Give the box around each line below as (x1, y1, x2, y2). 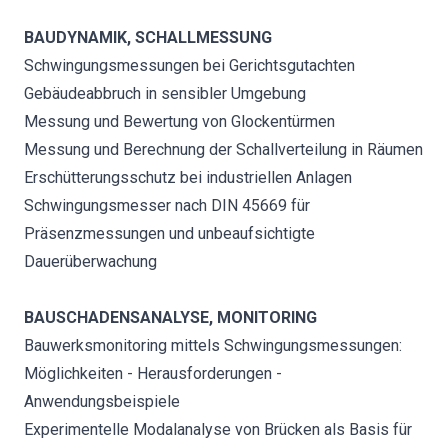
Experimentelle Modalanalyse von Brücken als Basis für (24, 420, 412, 439)
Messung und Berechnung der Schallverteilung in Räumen (24, 140, 423, 159)
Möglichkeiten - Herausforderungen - (24, 364, 282, 383)
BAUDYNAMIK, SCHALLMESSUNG (24, 28, 272, 47)
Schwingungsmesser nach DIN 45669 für (24, 196, 310, 215)
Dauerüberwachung (24, 252, 157, 271)
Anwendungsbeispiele (24, 392, 180, 411)
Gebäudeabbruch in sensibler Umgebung (24, 84, 306, 103)
